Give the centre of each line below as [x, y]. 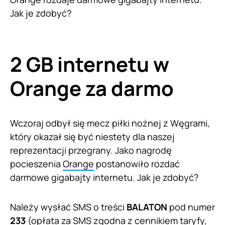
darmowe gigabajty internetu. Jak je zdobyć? [104, 177]
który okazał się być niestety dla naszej [92, 136]
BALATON [147, 207]
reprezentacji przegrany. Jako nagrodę [91, 150]
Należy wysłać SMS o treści [68, 207]
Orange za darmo [92, 88]
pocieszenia [36, 163]
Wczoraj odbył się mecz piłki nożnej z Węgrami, [110, 123]
